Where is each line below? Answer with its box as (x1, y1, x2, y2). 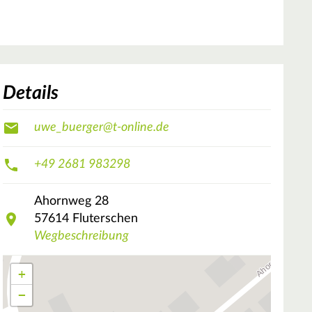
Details (3, 83, 58, 102)
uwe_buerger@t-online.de (34, 121, 169, 134)
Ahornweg (34, 195, 91, 208)
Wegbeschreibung (34, 230, 129, 243)
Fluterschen (72, 212, 138, 226)
